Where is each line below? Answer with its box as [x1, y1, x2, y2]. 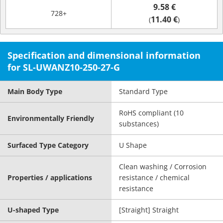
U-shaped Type [7, 205, 59, 215]
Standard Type [119, 87, 168, 96]
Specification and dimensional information [7, 49, 201, 61]
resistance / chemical [119, 173, 190, 182]
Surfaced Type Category [7, 140, 89, 150]
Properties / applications [7, 173, 92, 182]
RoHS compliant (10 [119, 108, 184, 117]
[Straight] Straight [119, 205, 179, 215]
